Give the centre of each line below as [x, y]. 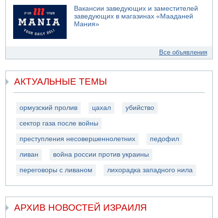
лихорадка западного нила [150, 170]
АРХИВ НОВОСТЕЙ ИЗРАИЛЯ [81, 208]
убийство [140, 108]
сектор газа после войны [59, 123]
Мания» [87, 24]
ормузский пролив [49, 108]
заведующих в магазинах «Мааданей [134, 17]
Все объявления [183, 53]
